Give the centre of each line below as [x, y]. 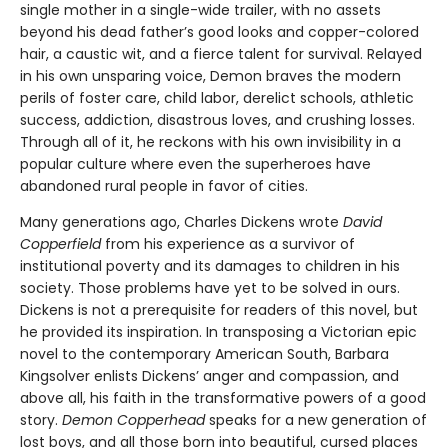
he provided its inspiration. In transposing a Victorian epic [218, 331]
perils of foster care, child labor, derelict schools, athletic [217, 97]
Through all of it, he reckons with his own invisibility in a [210, 141]
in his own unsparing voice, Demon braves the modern [210, 75]
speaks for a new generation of [316, 419]
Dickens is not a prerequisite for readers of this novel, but [219, 309]
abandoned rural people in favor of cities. [164, 185]
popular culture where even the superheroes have [195, 163]
